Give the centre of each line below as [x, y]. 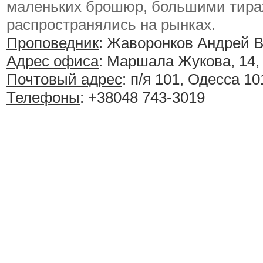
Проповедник [53, 43]
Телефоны [43, 98]
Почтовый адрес [64, 80]
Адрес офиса [53, 61]
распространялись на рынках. [111, 25]
